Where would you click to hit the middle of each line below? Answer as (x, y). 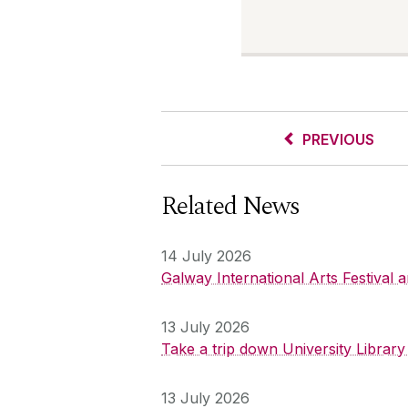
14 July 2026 (206, 255)
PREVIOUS (338, 139)
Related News (230, 206)
